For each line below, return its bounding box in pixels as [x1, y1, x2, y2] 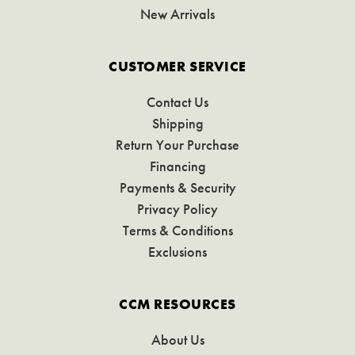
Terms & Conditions [122, 221, 233, 240]
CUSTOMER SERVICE [109, 57, 246, 76]
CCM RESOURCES [118, 295, 237, 314]
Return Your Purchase [116, 136, 239, 155]
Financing [149, 157, 206, 176]
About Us [151, 330, 204, 349]
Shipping [151, 114, 204, 133]
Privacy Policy [137, 200, 218, 219]
